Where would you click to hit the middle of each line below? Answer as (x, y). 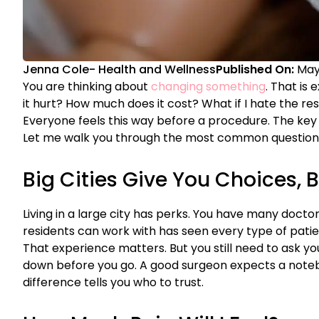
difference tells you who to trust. (113, 283)
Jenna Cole (56, 70)
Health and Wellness (157, 70)
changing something (208, 87)
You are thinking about (87, 87)
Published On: (256, 70)
